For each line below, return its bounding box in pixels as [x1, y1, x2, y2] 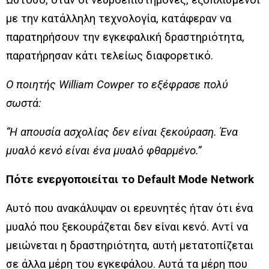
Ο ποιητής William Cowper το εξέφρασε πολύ [6, 78, 228, 91]
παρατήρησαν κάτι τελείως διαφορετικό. [6, 49, 216, 62]
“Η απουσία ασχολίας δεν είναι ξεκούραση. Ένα [6, 125, 238, 139]
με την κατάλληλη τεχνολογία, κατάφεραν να [6, 12, 231, 25]
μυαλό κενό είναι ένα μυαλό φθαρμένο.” [6, 144, 202, 157]
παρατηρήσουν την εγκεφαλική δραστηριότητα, [6, 31, 244, 44]
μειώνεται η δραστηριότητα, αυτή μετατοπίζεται [6, 239, 253, 252]
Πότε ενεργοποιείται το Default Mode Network [6, 173, 254, 186]
